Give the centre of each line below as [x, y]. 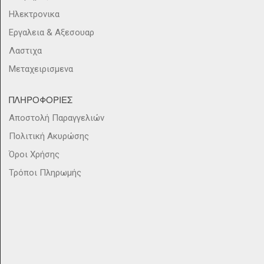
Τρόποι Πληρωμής [45, 173]
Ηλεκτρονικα [34, 14]
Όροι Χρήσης [34, 155]
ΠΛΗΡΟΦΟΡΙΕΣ [41, 100]
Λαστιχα [25, 51]
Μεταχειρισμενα [41, 69]
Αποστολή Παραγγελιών [57, 118]
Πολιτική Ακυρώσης [49, 136]
